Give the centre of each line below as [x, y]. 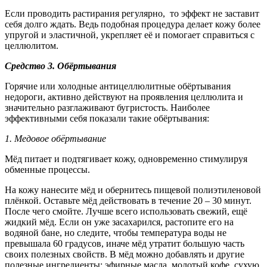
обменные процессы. [47, 169]
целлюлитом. [32, 45]
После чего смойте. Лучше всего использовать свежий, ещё [126, 211]
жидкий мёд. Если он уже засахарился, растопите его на [119, 222]
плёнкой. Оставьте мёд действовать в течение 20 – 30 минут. [128, 200]
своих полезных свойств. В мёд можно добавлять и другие [125, 254]
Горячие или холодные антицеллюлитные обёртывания [118, 86]
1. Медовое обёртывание [55, 138]
